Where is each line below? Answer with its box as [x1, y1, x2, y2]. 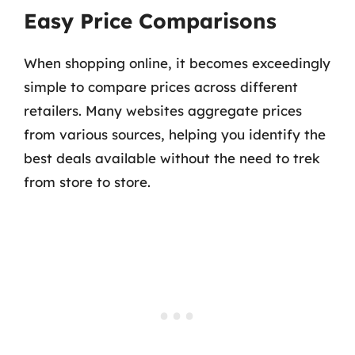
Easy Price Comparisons [24, 8, 277, 34]
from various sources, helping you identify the [24, 126, 326, 143]
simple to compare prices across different [24, 78, 298, 95]
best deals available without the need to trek [24, 150, 320, 166]
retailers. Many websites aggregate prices [24, 102, 302, 119]
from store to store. [24, 174, 151, 190]
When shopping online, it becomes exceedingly [24, 55, 330, 71]
